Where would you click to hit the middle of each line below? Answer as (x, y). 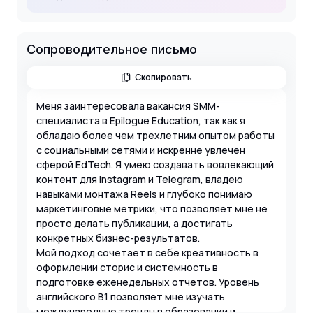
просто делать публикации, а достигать (134, 223)
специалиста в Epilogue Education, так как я (141, 120)
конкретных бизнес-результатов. (118, 238)
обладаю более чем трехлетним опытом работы (155, 135)
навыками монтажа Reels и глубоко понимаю (144, 194)
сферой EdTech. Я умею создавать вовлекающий (155, 164)
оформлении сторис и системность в (127, 267)
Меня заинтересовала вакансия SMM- (128, 105)
